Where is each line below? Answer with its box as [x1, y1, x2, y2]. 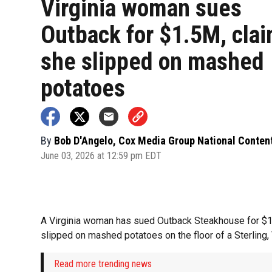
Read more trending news [54, 258, 152, 270]
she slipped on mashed [41, 47, 265, 76]
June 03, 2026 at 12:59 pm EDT [41, 149, 162, 161]
